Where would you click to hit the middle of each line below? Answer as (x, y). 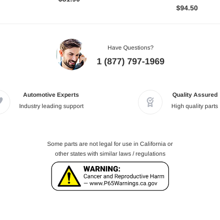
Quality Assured (195, 95)
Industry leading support (51, 106)
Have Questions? (130, 48)
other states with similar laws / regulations (110, 154)
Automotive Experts (51, 95)
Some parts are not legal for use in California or (110, 144)
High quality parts (195, 106)
